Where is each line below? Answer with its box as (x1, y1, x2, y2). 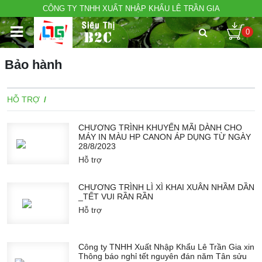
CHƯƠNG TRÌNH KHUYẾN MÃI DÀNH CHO (78, 123, 242, 132)
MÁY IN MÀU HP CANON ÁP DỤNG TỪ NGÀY (78, 132, 251, 142)
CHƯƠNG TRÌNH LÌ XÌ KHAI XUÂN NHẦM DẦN (78, 182, 254, 192)
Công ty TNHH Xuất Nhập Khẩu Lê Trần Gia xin (78, 242, 254, 252)
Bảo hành (5, 57, 62, 72)
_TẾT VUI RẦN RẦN (78, 192, 153, 202)
